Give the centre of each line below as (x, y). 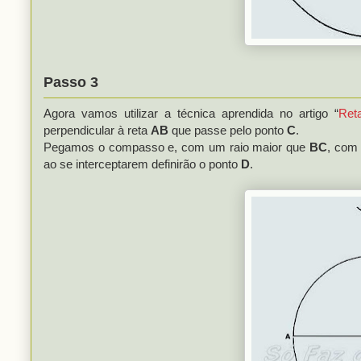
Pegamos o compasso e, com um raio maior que (176, 147)
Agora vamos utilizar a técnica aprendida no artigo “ (191, 113)
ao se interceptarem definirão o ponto (142, 164)
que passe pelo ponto (228, 130)
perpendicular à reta (97, 130)
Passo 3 (71, 82)
